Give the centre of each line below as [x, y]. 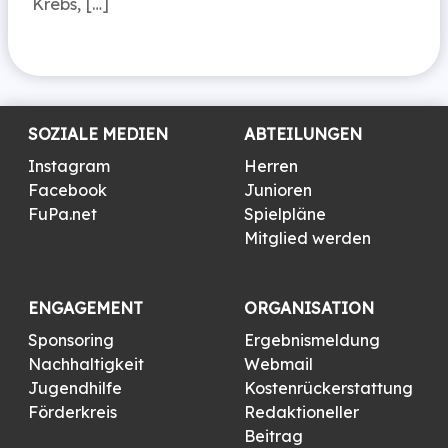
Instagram [69, 165]
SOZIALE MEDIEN [98, 133]
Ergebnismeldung [312, 339]
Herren [271, 165]
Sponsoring [71, 339]
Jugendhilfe [75, 387]
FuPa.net [62, 213]
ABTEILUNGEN [303, 133]
